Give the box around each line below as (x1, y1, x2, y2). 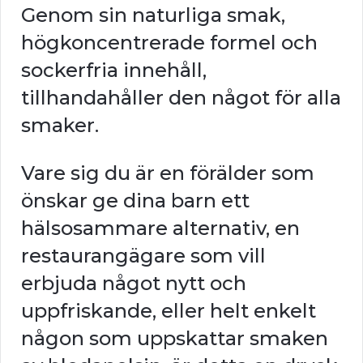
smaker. (21, 113, 99, 137)
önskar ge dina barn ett (21, 188, 250, 212)
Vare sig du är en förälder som (21, 160, 314, 185)
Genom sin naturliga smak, (21, 2, 285, 27)
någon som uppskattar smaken (21, 326, 328, 350)
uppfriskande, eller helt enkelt (21, 298, 316, 322)
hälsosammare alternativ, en (21, 216, 300, 240)
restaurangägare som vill (21, 243, 266, 267)
